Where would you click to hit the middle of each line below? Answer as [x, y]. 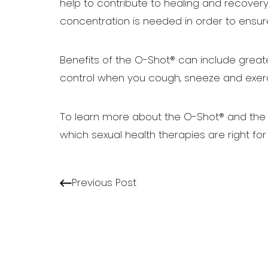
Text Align [179, 172]
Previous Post [104, 183]
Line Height [70, 172]
